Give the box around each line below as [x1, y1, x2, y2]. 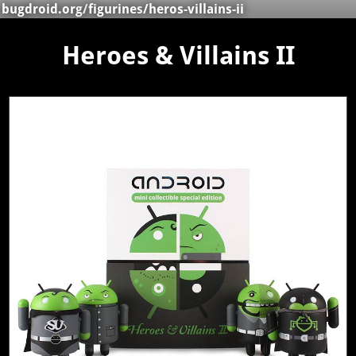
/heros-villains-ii [143, 2, 244, 17]
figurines [88, 2, 143, 17]
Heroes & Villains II [61, 41, 295, 72]
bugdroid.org [2, 2, 83, 17]
